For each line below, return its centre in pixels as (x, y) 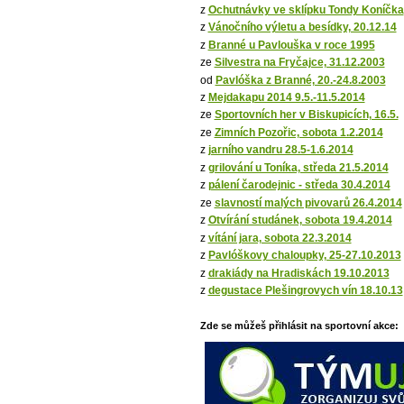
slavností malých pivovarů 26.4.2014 (308, 202)
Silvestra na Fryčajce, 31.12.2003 (299, 63)
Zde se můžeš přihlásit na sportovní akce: (299, 326)
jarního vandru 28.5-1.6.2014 (280, 150)
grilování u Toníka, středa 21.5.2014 (298, 167)
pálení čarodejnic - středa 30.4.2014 (299, 185)
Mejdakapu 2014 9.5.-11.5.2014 (286, 97)
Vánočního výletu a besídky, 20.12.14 (302, 28)
